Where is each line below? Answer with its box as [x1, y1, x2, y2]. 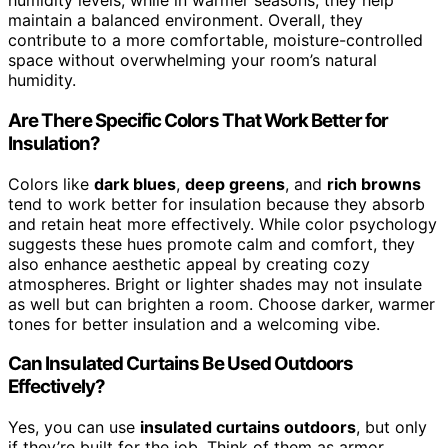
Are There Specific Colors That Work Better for [8, 108, 388, 132]
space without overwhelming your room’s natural [8, 50, 377, 71]
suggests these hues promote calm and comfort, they [8, 233, 415, 254]
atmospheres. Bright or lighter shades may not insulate [8, 273, 422, 294]
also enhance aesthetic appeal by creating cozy [8, 253, 370, 274]
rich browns [327, 173, 421, 194]
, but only [356, 417, 427, 438]
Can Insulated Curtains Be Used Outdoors [8, 352, 354, 376]
